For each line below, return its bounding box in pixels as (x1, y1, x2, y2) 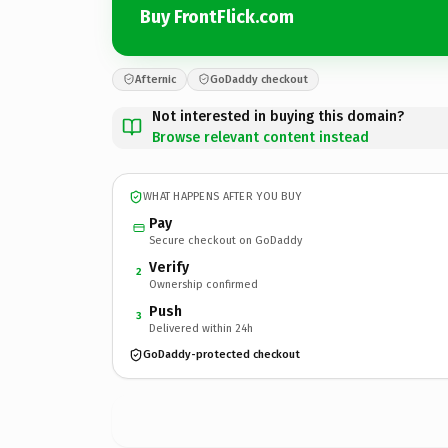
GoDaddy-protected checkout (143, 348, 300, 361)
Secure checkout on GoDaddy (149, 233, 302, 247)
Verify (149, 258, 189, 276)
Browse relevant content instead (152, 128, 369, 146)
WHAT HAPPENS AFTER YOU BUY (143, 190, 302, 203)
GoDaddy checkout (210, 72, 308, 86)
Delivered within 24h (149, 321, 253, 335)
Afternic (135, 72, 176, 86)
